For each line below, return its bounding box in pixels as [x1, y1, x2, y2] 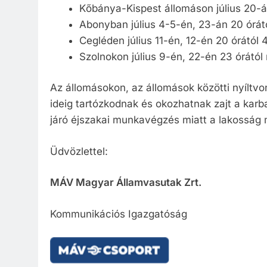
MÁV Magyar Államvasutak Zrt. [50, 176, 201, 189]
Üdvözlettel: [50, 145, 108, 157]
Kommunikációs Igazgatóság [50, 207, 187, 220]
